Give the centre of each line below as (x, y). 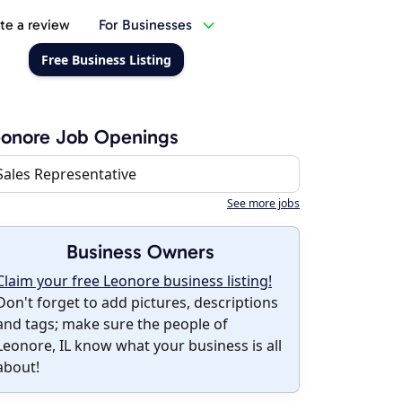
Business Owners (140, 252)
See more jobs (263, 203)
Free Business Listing (106, 60)
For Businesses (145, 25)
